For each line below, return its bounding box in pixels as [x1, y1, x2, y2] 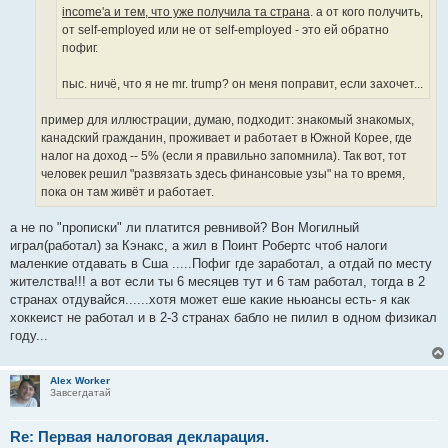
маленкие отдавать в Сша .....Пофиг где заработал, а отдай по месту [10, 256, 432, 272]
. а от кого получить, [310, 4, 423, 19]
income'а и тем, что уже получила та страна [62, 4, 310, 19]
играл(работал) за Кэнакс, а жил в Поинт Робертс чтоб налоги [10, 238, 387, 254]
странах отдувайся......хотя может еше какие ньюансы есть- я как [10, 292, 410, 308]
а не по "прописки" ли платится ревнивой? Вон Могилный [10, 220, 359, 236]
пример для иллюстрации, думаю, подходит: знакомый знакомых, [41, 113, 414, 127]
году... [10, 328, 48, 344]
